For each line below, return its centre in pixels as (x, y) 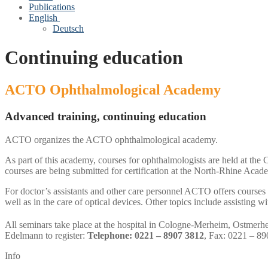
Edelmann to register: (46, 235)
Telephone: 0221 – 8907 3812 (146, 235)
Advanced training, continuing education (106, 116)
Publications (52, 7)
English (43, 18)
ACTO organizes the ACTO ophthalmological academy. (111, 139)
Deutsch (68, 28)
